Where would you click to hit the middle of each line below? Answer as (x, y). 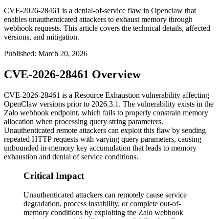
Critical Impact (54, 175)
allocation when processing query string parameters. (84, 122)
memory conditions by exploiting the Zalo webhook (103, 212)
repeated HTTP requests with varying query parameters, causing (103, 139)
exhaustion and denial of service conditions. (71, 157)
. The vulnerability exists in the (166, 104)
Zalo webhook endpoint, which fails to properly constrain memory (106, 113)
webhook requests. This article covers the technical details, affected (107, 28)
